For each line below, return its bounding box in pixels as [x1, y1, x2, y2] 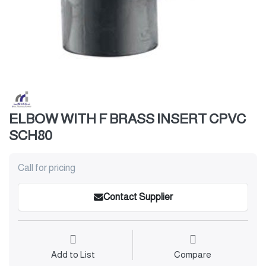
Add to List [50, 249, 95, 260]
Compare [174, 249, 211, 260]
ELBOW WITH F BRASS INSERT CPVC [9, 111, 246, 127]
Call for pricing [18, 163, 75, 173]
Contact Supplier [103, 192, 173, 202]
